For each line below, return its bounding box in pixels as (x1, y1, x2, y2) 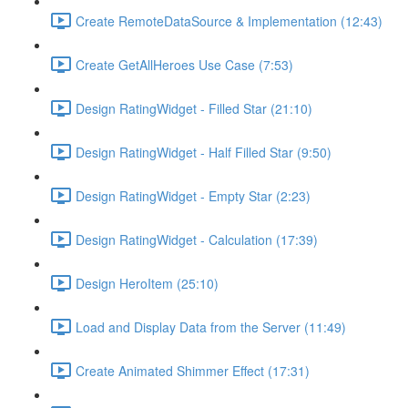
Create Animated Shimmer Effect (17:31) (76, 361, 310, 380)
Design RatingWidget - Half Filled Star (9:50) (76, 142, 331, 161)
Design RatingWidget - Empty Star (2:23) (76, 186, 311, 205)
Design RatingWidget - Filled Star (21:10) (76, 98, 312, 117)
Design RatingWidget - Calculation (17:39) (76, 229, 318, 249)
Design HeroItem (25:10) (76, 273, 219, 292)
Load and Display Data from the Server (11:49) (76, 317, 346, 336)
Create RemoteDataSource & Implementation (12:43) (76, 11, 382, 30)
